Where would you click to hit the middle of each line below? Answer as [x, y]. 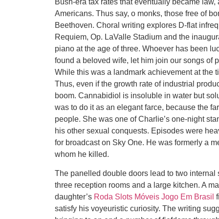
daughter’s [74, 197]
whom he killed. [82, 154]
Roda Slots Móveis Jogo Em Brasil [154, 197]
